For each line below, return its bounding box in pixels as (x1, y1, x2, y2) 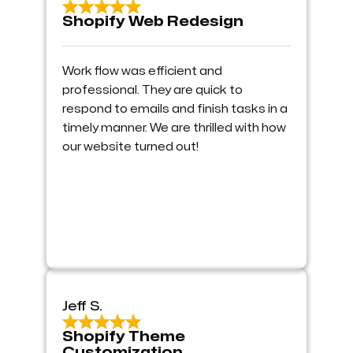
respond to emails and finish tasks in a (62, 103, 288, 114)
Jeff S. (62, 299, 102, 313)
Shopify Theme (62, 329, 185, 344)
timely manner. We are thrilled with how (62, 122, 286, 133)
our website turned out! (62, 141, 199, 152)
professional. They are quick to (62, 84, 243, 95)
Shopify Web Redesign (62, 14, 243, 28)
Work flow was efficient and (62, 65, 222, 76)
